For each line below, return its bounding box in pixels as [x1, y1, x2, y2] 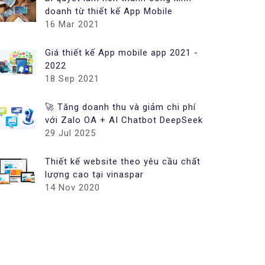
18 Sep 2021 [45, 73, 99, 84]
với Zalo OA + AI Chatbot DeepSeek [45, 115, 203, 125]
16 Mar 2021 [45, 19, 99, 30]
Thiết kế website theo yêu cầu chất [45, 156, 201, 167]
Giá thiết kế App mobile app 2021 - [45, 47, 198, 58]
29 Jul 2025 [45, 128, 96, 138]
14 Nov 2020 [45, 182, 100, 193]
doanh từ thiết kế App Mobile [45, 6, 173, 17]
